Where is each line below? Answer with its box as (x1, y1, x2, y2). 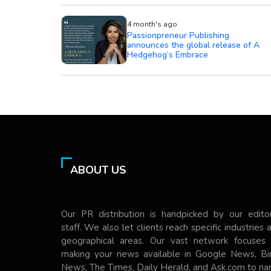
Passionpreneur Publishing (127, 29, 229, 41)
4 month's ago (127, 19, 177, 29)
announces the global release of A (127, 39, 260, 51)
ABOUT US (70, 162, 126, 177)
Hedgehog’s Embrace (127, 48, 208, 60)
